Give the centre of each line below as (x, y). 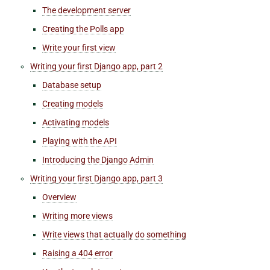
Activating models (76, 122)
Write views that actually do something (114, 234)
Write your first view (79, 47)
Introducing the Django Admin (98, 159)
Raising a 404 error (77, 253)
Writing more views (77, 215)
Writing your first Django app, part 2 (96, 66)
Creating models (73, 103)
